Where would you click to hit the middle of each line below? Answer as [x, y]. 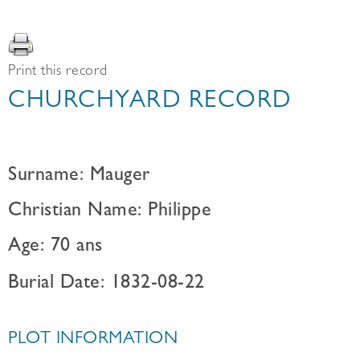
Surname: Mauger [79, 177]
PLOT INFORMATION [93, 340]
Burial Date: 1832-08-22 [106, 284]
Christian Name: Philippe [110, 212]
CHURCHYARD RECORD [150, 103]
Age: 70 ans [55, 247]
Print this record [58, 72]
